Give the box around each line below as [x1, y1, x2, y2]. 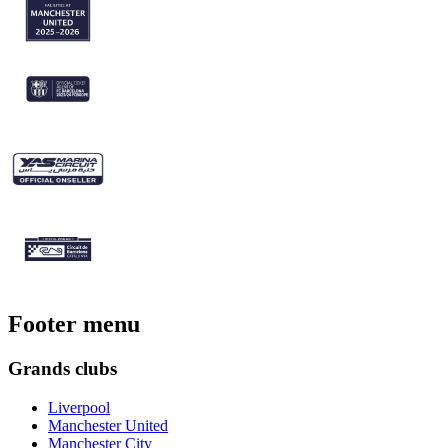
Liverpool [48, 398, 110, 416]
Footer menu [8, 311, 140, 338]
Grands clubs [8, 358, 117, 380]
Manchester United [48, 416, 168, 434]
